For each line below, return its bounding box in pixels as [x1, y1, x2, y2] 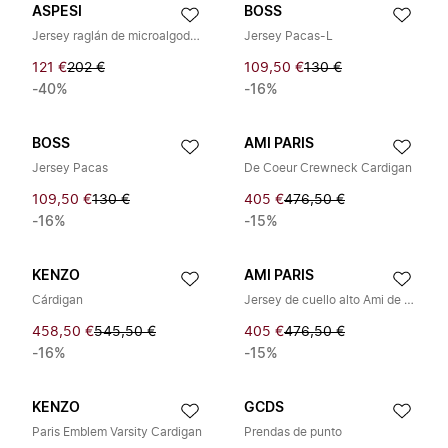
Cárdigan [32, 294, 83, 306]
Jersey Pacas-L [244, 30, 333, 42]
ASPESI [32, 5, 82, 19]
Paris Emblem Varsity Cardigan [32, 426, 202, 438]
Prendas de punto [244, 426, 342, 438]
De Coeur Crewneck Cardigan [244, 162, 412, 174]
